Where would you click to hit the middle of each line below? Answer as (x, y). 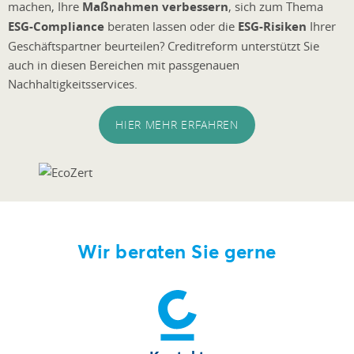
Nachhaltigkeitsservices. (73, 84)
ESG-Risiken (272, 27)
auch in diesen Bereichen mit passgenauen (124, 65)
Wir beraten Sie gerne (177, 251)
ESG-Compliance (56, 27)
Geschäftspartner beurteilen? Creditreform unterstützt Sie (164, 46)
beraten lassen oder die (171, 26)
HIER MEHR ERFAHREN (177, 125)
